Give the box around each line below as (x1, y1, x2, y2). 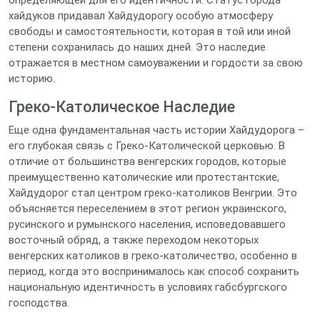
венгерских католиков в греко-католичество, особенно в (9, 249, 297, 262)
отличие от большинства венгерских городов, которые (9, 155, 286, 168)
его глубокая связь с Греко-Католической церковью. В (9, 139, 285, 152)
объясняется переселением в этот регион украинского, (9, 202, 286, 215)
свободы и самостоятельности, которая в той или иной (9, 25, 291, 38)
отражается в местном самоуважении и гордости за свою (9, 56, 303, 69)
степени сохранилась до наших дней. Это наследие (9, 41, 266, 54)
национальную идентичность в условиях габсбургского (9, 281, 287, 294)
